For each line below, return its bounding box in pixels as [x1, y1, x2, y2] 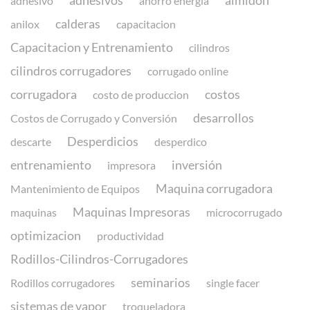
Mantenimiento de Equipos [10, 182, 140, 196]
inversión [172, 157, 222, 173]
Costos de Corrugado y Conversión [10, 111, 177, 125]
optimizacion [10, 228, 81, 244]
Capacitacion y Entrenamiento [10, 39, 173, 55]
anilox [10, 17, 39, 31]
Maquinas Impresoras [73, 204, 190, 220]
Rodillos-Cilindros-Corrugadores [10, 251, 188, 267]
